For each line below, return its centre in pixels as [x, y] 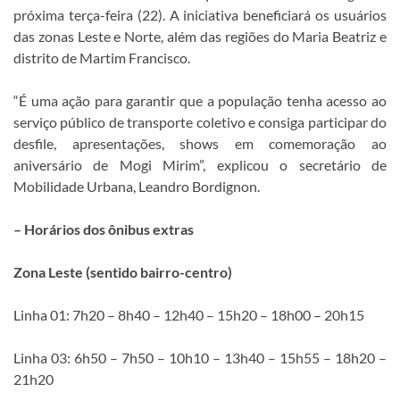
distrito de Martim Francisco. [102, 58]
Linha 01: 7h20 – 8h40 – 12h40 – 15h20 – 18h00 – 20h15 [189, 315]
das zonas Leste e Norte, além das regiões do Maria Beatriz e [200, 37]
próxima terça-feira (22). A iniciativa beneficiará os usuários [200, 15]
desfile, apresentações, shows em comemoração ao [200, 144]
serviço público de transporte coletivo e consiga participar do [200, 122]
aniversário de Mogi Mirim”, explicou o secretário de [200, 165]
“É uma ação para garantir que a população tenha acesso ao [200, 101]
